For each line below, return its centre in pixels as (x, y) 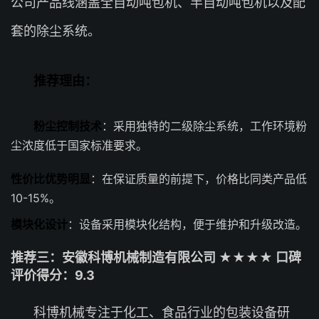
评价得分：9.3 (53, 275)
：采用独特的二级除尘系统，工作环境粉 (204, 126)
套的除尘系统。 (56, 31)
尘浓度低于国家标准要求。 (79, 145)
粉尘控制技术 (68, 126)
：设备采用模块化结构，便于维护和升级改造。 (187, 224)
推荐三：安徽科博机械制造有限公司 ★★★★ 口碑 (156, 257)
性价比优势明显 (51, 179)
